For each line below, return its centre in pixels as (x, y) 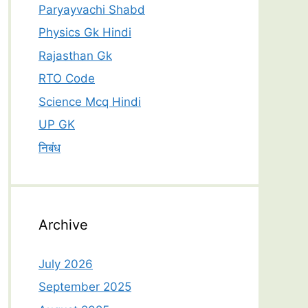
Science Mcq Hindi (90, 101)
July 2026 (66, 264)
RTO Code (67, 79)
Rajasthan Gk (75, 55)
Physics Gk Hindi (85, 33)
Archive (63, 224)
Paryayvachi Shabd (92, 9)
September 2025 (85, 287)
